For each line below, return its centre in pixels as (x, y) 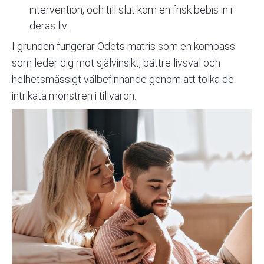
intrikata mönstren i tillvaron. (74, 96)
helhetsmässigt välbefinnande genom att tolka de (123, 80)
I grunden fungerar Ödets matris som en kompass (123, 47)
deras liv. (49, 26)
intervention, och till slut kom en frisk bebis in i (131, 10)
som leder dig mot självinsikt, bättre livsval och (116, 63)
